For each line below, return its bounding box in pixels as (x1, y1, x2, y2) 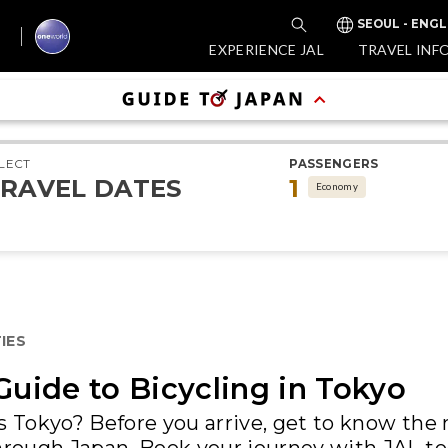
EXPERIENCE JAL (209, 40, 325, 58)
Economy (315, 180, 359, 192)
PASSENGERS (289, 157, 379, 171)
